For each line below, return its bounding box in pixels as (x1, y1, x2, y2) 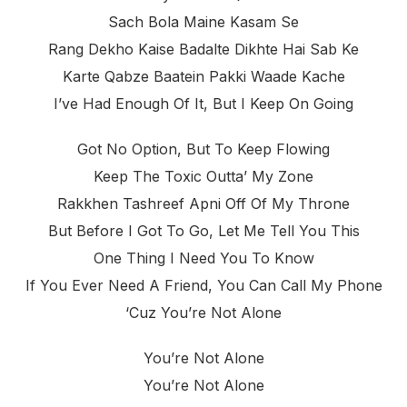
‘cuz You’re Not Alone (125, 303, 282, 323)
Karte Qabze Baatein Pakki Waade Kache (62, 67, 345, 86)
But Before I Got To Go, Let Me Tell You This (47, 222, 360, 241)
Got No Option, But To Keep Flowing (77, 140, 330, 159)
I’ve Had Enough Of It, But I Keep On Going (54, 94, 353, 114)
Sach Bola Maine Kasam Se (108, 13, 299, 32)
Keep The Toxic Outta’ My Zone (94, 167, 313, 186)
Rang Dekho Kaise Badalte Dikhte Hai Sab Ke (48, 40, 359, 59)
